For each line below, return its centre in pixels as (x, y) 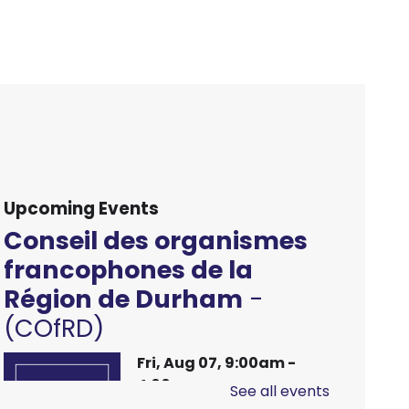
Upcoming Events (81, 208)
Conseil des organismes (156, 240)
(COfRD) (54, 328)
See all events (280, 391)
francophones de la (128, 269)
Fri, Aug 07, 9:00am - (216, 362)
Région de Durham (123, 299)
